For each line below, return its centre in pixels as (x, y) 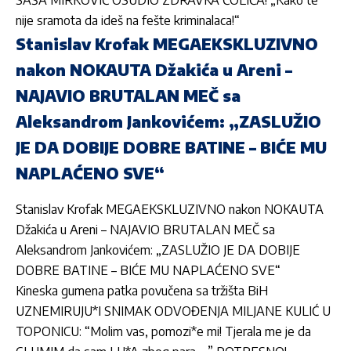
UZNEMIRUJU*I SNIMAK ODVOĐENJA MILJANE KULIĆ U (173, 311)
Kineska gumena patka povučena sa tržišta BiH (142, 290)
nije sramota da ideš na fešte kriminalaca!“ (128, 21)
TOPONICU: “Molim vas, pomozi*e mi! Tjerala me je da (163, 331)
